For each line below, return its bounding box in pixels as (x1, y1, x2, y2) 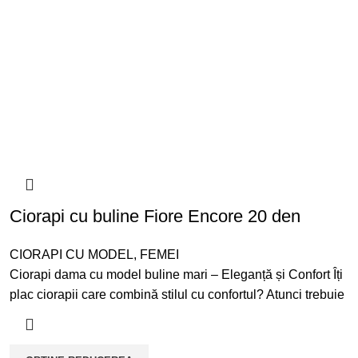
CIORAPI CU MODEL (9, 248, 133, 262)
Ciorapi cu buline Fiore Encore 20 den (9, 206, 300, 227)
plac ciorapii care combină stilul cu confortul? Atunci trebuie (9, 288, 344, 302)
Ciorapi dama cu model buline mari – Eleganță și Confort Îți (9, 268, 343, 282)
